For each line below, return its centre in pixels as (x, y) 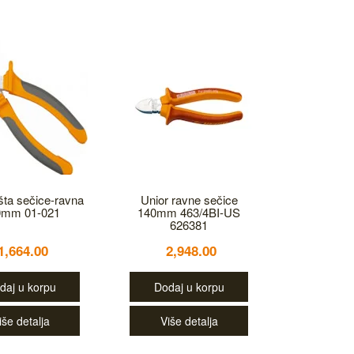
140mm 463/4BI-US (189, 212)
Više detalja (189, 321)
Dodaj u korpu (189, 287)
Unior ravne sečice (189, 200)
